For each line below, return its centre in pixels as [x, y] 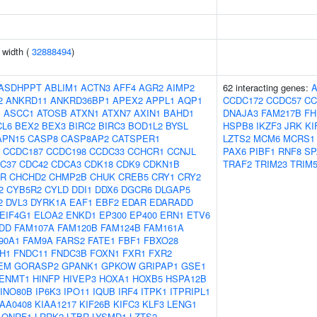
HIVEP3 [80, 278]
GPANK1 [80, 266]
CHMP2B [68, 177]
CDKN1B [161, 164]
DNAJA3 [241, 113]
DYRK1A [48, 202]
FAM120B [77, 227]
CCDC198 [66, 151]
